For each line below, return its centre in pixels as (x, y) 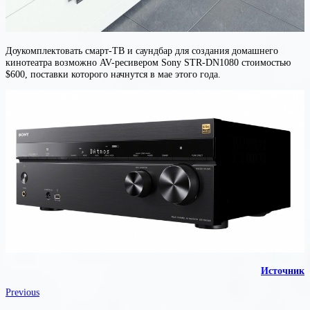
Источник (283, 271)
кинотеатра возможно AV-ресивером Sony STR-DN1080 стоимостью (148, 62)
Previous (22, 292)
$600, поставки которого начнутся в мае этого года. (115, 74)
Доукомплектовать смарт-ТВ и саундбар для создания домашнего (142, 50)
